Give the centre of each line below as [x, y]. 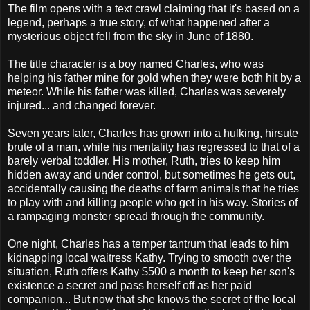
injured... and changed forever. [82, 105]
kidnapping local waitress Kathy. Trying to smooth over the [149, 257]
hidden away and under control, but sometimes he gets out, [152, 174]
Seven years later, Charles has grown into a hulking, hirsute [153, 133]
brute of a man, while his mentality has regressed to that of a [154, 147]
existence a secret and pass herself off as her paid [130, 285]
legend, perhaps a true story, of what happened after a [139, 22]
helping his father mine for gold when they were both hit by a [154, 77]
